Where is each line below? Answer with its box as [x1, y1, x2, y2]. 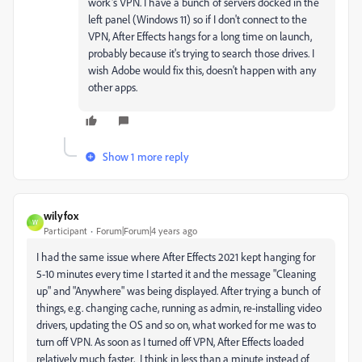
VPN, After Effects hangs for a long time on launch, [88, 28, 312, 43]
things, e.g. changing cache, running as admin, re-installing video [36, 300, 322, 314]
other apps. [88, 79, 137, 94]
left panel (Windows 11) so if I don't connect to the [88, 11, 307, 26]
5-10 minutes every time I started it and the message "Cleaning [36, 266, 316, 280]
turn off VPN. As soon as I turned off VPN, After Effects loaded [36, 334, 304, 348]
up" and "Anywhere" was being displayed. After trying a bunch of [36, 283, 321, 297]
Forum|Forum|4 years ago [96, 224, 197, 237]
